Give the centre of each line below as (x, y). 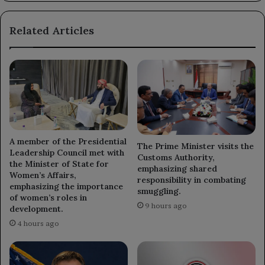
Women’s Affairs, (43, 175)
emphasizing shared (177, 168)
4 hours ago (38, 223)
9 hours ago (166, 205)
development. (36, 209)
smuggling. (159, 191)
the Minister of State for (59, 164)
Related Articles (52, 31)
